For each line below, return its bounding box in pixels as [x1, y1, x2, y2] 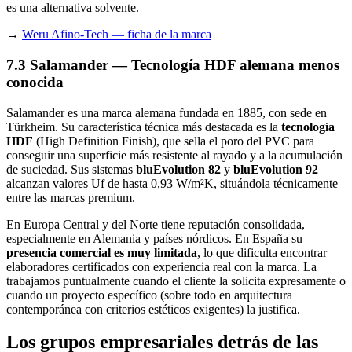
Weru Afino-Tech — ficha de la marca [22, 27, 211, 42]
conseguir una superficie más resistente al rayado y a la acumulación [6, 148, 343, 162]
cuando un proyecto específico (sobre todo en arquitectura [6, 288, 292, 302]
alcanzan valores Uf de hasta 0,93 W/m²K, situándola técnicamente [6, 176, 338, 190]
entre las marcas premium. [6, 190, 135, 204]
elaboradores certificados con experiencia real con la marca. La [6, 259, 317, 273]
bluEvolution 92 [233, 162, 318, 176]
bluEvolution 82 [136, 162, 221, 176]
